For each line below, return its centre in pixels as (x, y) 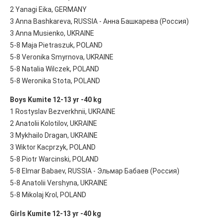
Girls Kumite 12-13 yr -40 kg (55, 213)
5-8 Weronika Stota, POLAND (55, 81)
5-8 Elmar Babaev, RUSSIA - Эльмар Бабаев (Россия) (95, 171)
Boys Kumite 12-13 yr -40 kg (56, 99)
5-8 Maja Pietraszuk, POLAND (56, 45)
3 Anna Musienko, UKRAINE (52, 33)
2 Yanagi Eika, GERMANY (48, 9)
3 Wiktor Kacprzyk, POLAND (53, 147)
